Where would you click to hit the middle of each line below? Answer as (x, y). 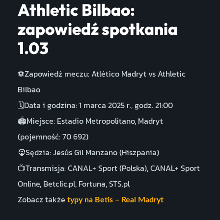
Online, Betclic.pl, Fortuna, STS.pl (73, 183)
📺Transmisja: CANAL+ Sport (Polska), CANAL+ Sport (109, 168)
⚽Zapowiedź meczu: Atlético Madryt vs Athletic (101, 73)
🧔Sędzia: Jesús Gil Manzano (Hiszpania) (88, 152)
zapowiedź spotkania (97, 29)
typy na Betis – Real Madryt (115, 200)
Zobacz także (42, 199)
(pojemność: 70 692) (53, 136)
